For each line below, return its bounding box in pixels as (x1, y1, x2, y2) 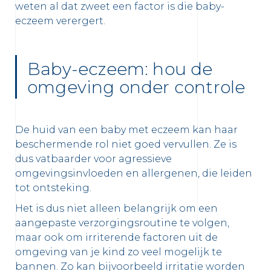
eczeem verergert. (15, 15, 105, 27)
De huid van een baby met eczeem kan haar (15, 124, 238, 136)
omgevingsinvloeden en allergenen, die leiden (15, 168, 252, 180)
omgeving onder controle (27, 77, 246, 98)
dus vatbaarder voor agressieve (15, 153, 172, 165)
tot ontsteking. (15, 182, 91, 194)
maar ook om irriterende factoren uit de (15, 232, 218, 244)
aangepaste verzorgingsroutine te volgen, (15, 217, 229, 229)
